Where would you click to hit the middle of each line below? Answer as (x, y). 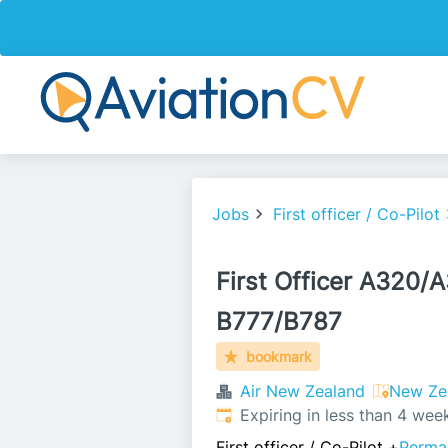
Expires (243, 414)
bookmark (279, 356)
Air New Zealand (302, 391)
